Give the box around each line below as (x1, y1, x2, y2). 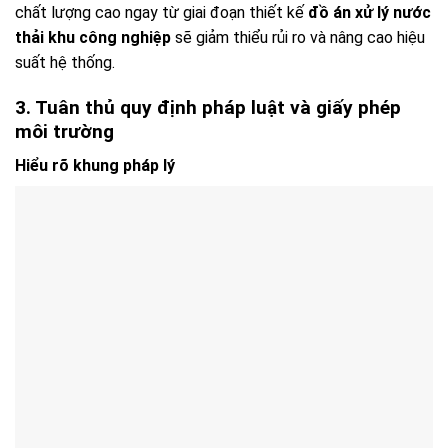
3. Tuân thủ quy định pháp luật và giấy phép (15, 95, 401, 119)
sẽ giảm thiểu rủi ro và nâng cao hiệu (171, 27, 425, 47)
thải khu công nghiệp (15, 27, 171, 47)
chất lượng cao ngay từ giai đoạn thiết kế (15, 2, 308, 22)
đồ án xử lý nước (308, 2, 431, 22)
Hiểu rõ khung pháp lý (15, 156, 175, 176)
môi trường (15, 119, 114, 143)
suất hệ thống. (15, 52, 115, 72)
